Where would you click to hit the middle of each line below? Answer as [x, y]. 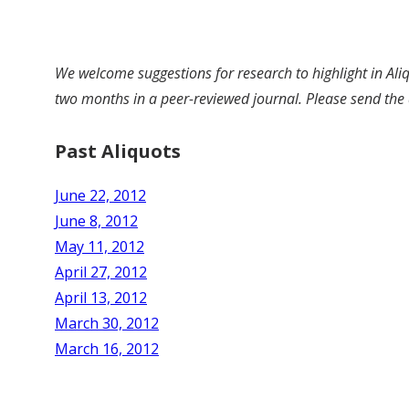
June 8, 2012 [96, 220]
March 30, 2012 [107, 323]
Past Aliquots [118, 151]
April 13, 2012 [101, 297]
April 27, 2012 [101, 272]
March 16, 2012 [107, 348]
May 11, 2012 [100, 246]
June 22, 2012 [100, 195]
